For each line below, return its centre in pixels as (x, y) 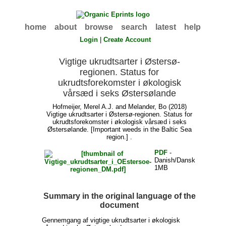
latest (166, 27)
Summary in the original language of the (119, 196)
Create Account (127, 40)
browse (99, 27)
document (120, 205)
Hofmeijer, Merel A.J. (83, 107)
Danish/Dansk (175, 160)
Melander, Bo (147, 107)
